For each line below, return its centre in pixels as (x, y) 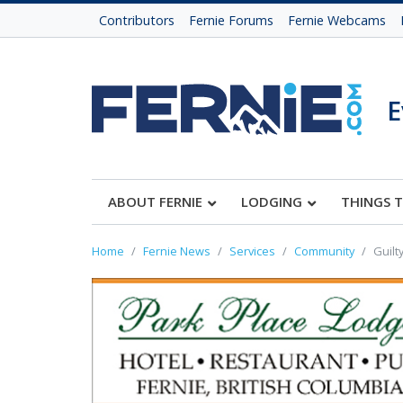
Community (324, 251)
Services (252, 251)
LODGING (272, 201)
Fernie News (177, 251)
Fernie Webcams (337, 20)
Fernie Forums (231, 20)
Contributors (137, 20)
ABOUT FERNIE (155, 201)
